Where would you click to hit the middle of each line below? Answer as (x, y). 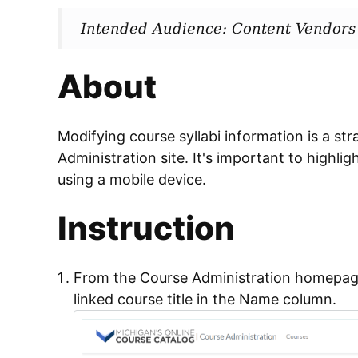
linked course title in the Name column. (205, 299)
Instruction (146, 228)
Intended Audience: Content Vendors (218, 28)
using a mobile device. (132, 179)
